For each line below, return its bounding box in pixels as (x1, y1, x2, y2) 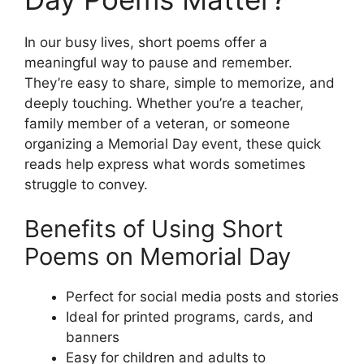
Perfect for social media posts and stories (66, 288, 339, 305)
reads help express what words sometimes (24, 155, 305, 172)
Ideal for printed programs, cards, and (66, 309, 314, 325)
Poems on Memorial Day (24, 242, 291, 271)
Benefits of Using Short (24, 214, 284, 243)
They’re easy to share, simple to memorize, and (24, 74, 335, 91)
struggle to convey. (24, 175, 148, 193)
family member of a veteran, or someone (24, 115, 290, 132)
